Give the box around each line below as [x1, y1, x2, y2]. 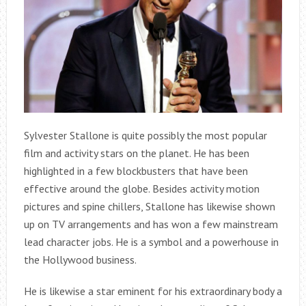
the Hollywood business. [23, 253, 137, 267]
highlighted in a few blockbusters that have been [23, 164, 248, 178]
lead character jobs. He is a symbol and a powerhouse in [23, 235, 279, 249]
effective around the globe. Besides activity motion [23, 182, 260, 196]
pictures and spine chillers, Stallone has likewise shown [23, 199, 275, 214]
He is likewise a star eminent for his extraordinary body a [23, 284, 282, 298]
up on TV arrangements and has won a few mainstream [23, 217, 278, 232]
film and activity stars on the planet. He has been [23, 146, 249, 161]
